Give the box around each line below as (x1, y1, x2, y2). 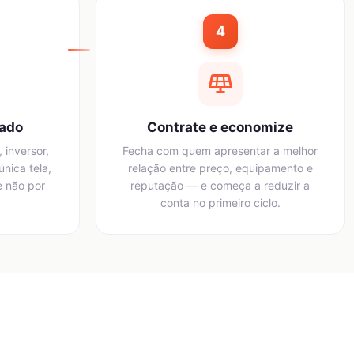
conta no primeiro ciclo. (160, 195, 281, 209)
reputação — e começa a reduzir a (130, 178, 310, 192)
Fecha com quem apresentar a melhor (122, 143, 318, 157)
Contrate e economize (147, 119, 293, 135)
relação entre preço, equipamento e (127, 160, 313, 175)
